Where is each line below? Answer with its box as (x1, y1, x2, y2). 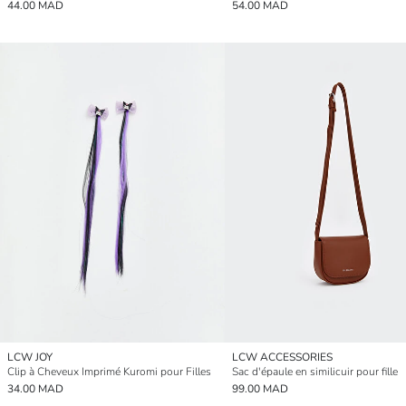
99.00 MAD (232, 381, 288, 396)
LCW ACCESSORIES (232, 349, 333, 364)
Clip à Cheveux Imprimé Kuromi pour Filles (7, 363, 211, 379)
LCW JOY (7, 349, 53, 364)
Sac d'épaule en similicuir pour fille (232, 363, 398, 379)
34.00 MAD (7, 381, 63, 396)
